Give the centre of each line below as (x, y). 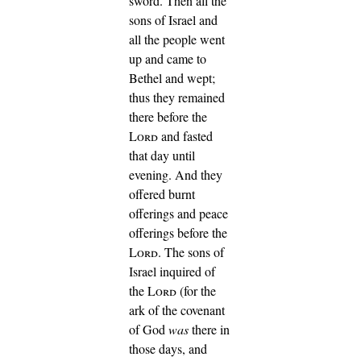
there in (209, 329)
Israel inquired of (172, 271)
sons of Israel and (173, 19)
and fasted (185, 135)
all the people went (177, 39)
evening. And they (176, 174)
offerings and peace (178, 213)
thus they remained (177, 97)
